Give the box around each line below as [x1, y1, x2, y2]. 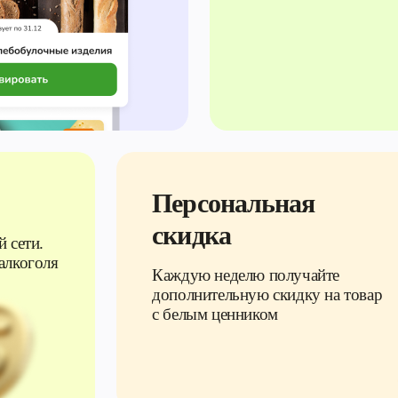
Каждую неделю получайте [152, 266, 340, 284]
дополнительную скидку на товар [152, 285, 383, 304]
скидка [152, 220, 231, 250]
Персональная [152, 188, 315, 218]
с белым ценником [152, 305, 278, 323]
